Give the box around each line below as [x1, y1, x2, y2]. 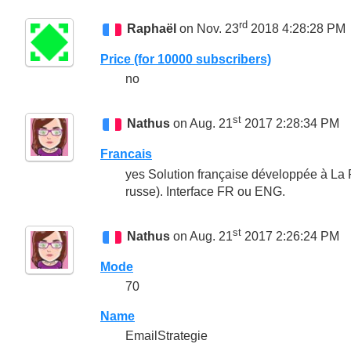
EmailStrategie [125, 329, 208, 343]
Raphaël [127, 21, 177, 35]
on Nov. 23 [176, 21, 240, 35]
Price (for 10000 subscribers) [100, 52, 271, 66]
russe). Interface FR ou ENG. [125, 184, 285, 198]
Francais [100, 147, 152, 161]
